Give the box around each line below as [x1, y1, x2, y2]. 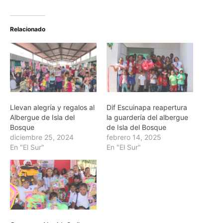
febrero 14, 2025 [107, 133, 161, 142]
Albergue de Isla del [10, 113, 75, 122]
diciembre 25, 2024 [10, 133, 74, 142]
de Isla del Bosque [107, 123, 166, 132]
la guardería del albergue [107, 113, 188, 122]
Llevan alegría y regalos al [10, 103, 95, 112]
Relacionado [10, 25, 45, 33]
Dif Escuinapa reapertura [107, 103, 187, 112]
